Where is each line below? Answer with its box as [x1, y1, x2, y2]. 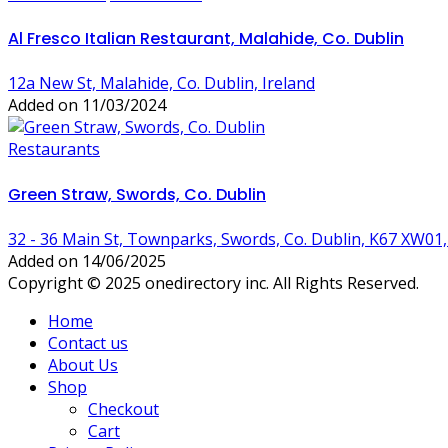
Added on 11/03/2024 [8, 94, 166, 117]
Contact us [48, 331, 128, 354]
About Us [48, 353, 118, 376]
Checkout [88, 397, 159, 420]
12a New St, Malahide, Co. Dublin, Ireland [8, 72, 315, 95]
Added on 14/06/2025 [8, 249, 166, 272]
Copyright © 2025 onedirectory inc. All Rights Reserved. [8, 271, 419, 294]
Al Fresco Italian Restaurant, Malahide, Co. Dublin [8, 27, 404, 51]
